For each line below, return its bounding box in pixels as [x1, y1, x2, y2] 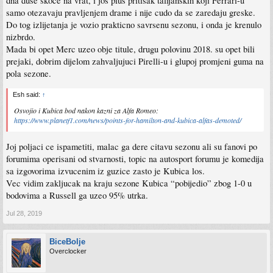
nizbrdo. [6, 30, 35, 43]
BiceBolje [49, 236, 85, 246]
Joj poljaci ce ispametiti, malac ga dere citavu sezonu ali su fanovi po [6, 140, 257, 152]
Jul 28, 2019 [6, 209, 42, 217]
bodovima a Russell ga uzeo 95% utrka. [6, 189, 148, 201]
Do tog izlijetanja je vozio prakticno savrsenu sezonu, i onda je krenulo [6, 18, 261, 30]
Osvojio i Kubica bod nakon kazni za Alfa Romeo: [14, 105, 158, 116]
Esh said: [13, 91, 42, 99]
